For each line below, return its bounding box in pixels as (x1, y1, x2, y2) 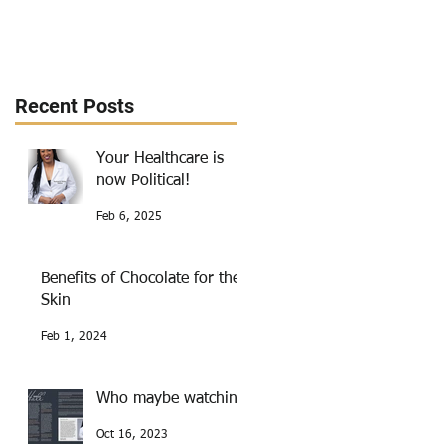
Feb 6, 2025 (96, 211, 162, 224)
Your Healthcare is (96, 151, 224, 168)
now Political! (96, 173, 190, 190)
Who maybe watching (96, 391, 247, 408)
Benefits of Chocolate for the (41, 271, 241, 288)
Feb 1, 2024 (41, 331, 107, 344)
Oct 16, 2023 (96, 429, 168, 442)
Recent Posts (15, 94, 134, 119)
